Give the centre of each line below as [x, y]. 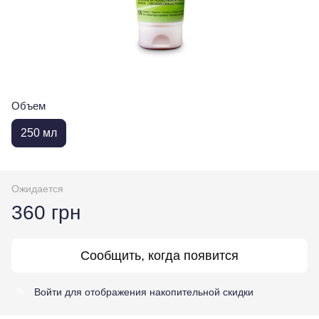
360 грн [46, 212]
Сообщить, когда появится [159, 255]
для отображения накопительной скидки [158, 292]
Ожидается [37, 188]
